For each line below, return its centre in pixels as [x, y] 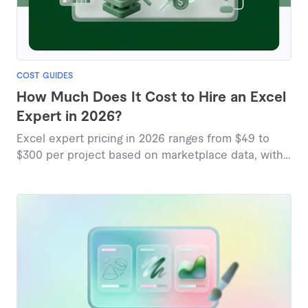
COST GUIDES [45, 76]
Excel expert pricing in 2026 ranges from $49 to [143, 139]
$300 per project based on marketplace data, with [150, 156]
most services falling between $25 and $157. [133, 172]
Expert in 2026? [69, 117]
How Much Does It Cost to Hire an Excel [151, 98]
